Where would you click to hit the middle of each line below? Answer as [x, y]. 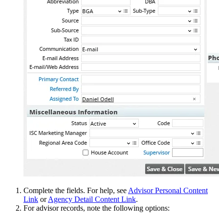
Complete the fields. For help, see [76, 190]
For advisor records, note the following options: [97, 208]
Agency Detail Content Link [92, 199]
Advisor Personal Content [168, 190]
